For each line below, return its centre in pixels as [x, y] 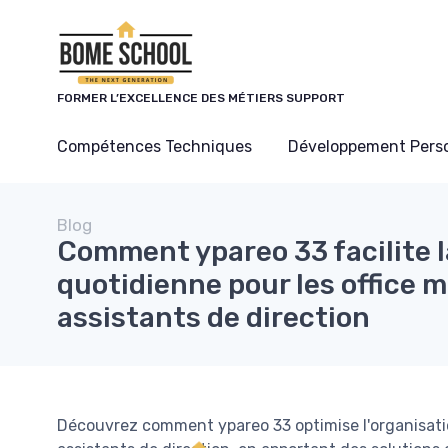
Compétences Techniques [154, 146]
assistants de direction [213, 317]
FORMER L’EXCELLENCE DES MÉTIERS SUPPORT [201, 98]
